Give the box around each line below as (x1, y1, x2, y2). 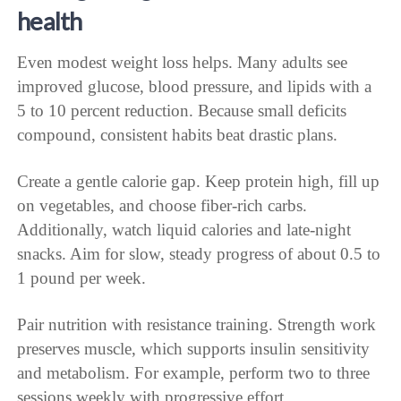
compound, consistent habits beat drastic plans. (17, 125, 338, 145)
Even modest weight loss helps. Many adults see (17, 53, 348, 73)
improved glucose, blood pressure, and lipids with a (17, 77, 372, 97)
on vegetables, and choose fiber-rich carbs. (17, 196, 308, 216)
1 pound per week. (17, 269, 147, 288)
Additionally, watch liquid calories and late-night (17, 220, 352, 240)
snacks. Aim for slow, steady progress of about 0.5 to (17, 244, 381, 264)
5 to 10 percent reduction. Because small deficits (17, 101, 347, 121)
